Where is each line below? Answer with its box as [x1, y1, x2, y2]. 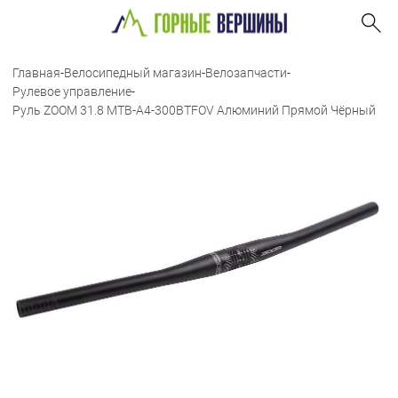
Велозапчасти [205, 66, 287, 80]
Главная [12, 66, 60, 80]
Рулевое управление [12, 84, 131, 99]
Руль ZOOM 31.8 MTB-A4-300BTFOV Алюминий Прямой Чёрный [12, 103, 376, 117]
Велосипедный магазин [64, 66, 202, 80]
